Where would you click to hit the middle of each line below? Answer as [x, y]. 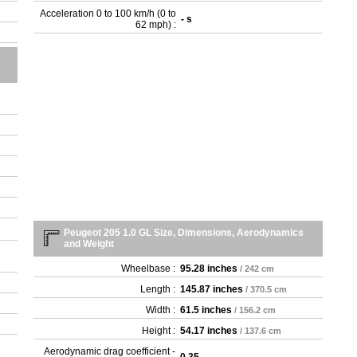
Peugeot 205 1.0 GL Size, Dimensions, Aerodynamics [184, 233]
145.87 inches [212, 290]
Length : [158, 290]
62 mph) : [156, 25]
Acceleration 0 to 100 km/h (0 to [108, 14]
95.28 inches [209, 269]
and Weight [89, 244]
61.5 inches [206, 310]
